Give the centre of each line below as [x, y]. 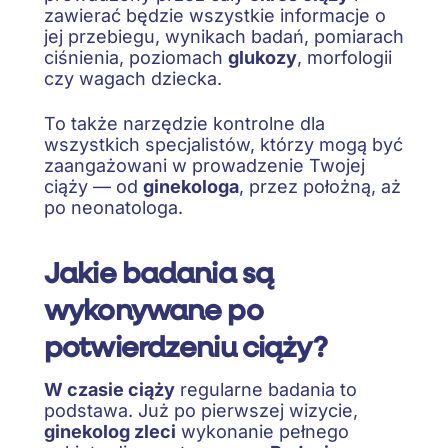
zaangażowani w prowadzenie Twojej [204, 165]
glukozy [262, 58]
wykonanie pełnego [262, 432]
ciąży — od [93, 186]
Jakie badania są [159, 271]
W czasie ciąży [109, 390]
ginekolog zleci [110, 432]
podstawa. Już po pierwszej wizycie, [201, 411]
